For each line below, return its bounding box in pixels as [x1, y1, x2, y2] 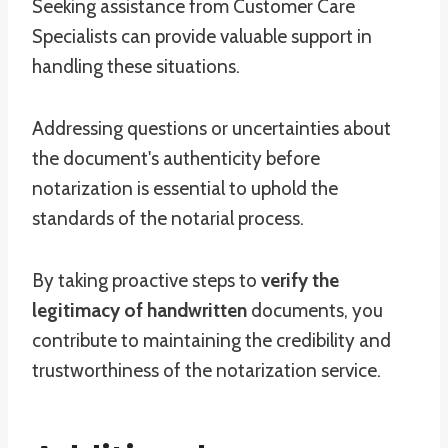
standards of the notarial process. [32, 207, 304, 230]
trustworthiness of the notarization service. [32, 359, 381, 382]
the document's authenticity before [32, 147, 320, 170]
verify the [261, 269, 339, 292]
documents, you [247, 299, 383, 322]
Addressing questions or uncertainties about [32, 117, 391, 140]
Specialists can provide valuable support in [32, 25, 372, 48]
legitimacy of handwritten [32, 299, 247, 322]
